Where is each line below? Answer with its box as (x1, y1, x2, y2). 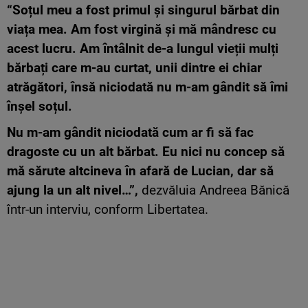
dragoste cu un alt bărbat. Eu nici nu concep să (7, 143, 285, 159)
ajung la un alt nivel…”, (7, 181, 138, 198)
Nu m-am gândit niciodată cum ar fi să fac (7, 124, 254, 140)
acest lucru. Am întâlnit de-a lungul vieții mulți (7, 40, 278, 56)
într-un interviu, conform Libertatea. (7, 201, 208, 217)
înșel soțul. (7, 98, 72, 114)
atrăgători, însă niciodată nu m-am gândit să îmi (7, 78, 288, 95)
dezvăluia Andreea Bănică (138, 181, 289, 198)
